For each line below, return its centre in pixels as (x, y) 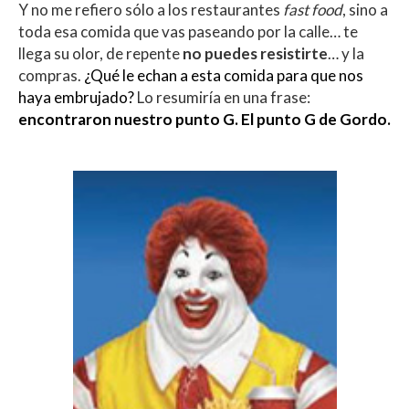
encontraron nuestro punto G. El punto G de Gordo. (204, 119)
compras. (51, 75)
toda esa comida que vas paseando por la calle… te (188, 31)
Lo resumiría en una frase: (224, 97)
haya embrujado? (78, 97)
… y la (346, 53)
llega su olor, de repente (100, 53)
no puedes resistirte (255, 53)
